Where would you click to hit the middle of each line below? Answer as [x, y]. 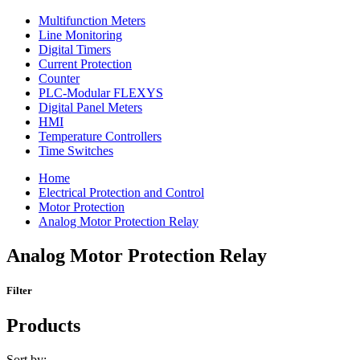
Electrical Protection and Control [121, 192]
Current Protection [85, 63]
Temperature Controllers [100, 136]
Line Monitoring [80, 35]
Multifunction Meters [92, 20]
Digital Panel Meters [90, 107]
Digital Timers [75, 49]
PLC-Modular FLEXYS [101, 92]
